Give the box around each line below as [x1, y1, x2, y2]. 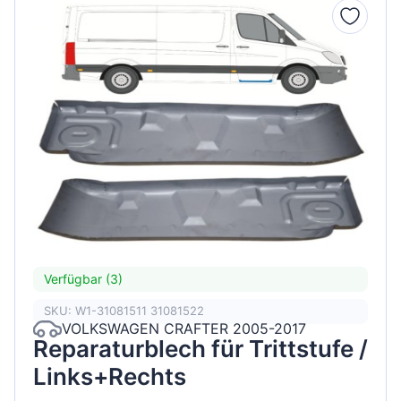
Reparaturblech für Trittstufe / [33, 334, 368, 363]
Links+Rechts [33, 362, 186, 390]
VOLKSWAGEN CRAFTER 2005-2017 [62, 320, 306, 338]
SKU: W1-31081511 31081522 [44, 303, 204, 319]
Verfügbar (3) [44, 271, 123, 287]
